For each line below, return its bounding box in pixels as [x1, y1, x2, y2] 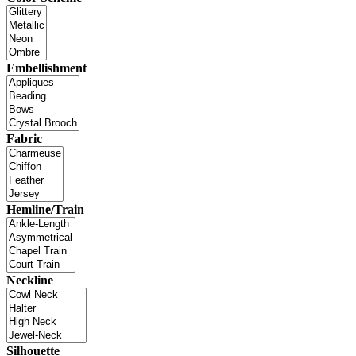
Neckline [6, 273, 53, 288]
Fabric [6, 132, 42, 146]
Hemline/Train [6, 203, 84, 217]
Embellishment [6, 61, 87, 75]
